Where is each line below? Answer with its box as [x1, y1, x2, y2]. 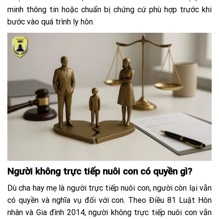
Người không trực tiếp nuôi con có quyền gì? [7, 165, 192, 177]
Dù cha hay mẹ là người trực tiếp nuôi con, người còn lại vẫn [7, 183, 212, 193]
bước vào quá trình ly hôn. [7, 17, 94, 27]
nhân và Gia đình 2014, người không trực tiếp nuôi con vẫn [7, 208, 212, 218]
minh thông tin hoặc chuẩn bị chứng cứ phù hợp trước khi [7, 5, 212, 15]
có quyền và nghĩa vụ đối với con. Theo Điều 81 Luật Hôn [7, 196, 212, 205]
